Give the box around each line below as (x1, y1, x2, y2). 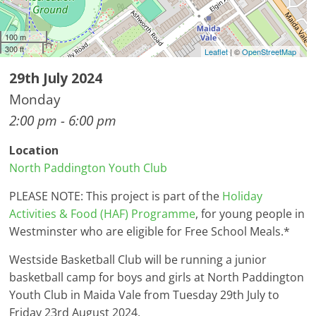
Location (9, 142, 59, 159)
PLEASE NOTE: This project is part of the (9, 188, 223, 205)
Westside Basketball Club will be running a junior (9, 252, 267, 268)
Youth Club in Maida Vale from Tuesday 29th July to (9, 287, 280, 303)
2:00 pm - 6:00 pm (9, 111, 117, 130)
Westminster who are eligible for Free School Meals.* (9, 224, 291, 240)
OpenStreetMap (241, 46, 296, 58)
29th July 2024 (9, 68, 103, 88)
